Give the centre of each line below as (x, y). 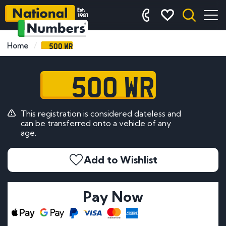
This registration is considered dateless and (101, 113)
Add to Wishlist (121, 159)
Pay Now (113, 196)
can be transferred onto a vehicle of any (96, 123)
